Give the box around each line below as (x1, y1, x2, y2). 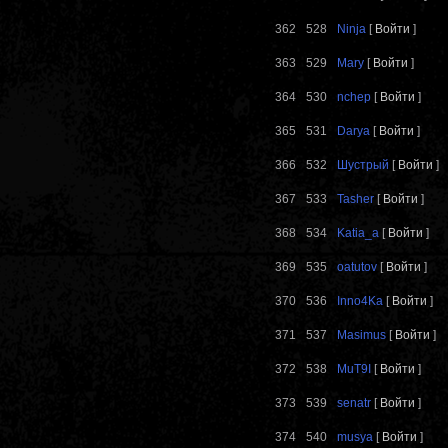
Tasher (337, 192, 374, 207)
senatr (337, 396, 371, 411)
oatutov (337, 260, 377, 275)
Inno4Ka (337, 294, 383, 309)
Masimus (337, 328, 386, 343)
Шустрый (337, 158, 389, 173)
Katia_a (337, 226, 379, 241)
